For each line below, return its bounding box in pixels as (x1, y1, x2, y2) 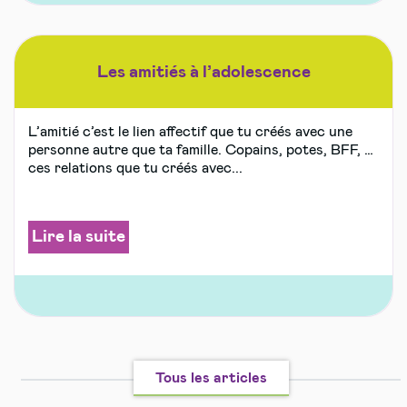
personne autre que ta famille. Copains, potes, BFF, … (28, 143, 373, 158)
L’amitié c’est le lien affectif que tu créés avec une (28, 124, 352, 140)
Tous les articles (154, 370, 267, 385)
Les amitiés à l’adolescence (96, 63, 311, 81)
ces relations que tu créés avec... (28, 161, 243, 176)
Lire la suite (32, 228, 125, 246)
